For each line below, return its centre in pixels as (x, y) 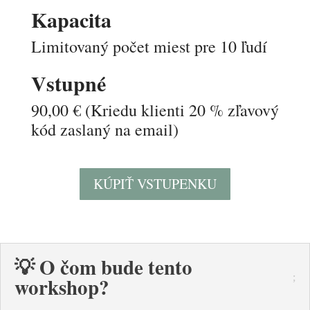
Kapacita (71, 19)
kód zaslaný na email (102, 129)
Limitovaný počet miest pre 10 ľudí (149, 46)
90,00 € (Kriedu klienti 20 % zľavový (155, 110)
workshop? (62, 287)
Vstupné (68, 83)
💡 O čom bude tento (103, 267)
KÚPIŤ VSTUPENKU (155, 184)
